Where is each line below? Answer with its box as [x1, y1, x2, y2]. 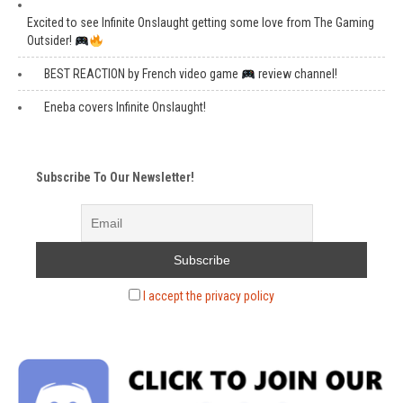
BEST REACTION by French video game [44, 67, 241, 82]
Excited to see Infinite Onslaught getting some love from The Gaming [27, 15, 374, 31]
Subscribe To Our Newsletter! [36, 170, 194, 185]
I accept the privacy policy [143, 289, 274, 304]
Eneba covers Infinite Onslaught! [44, 100, 206, 115]
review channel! [255, 67, 337, 82]
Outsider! [27, 33, 75, 49]
